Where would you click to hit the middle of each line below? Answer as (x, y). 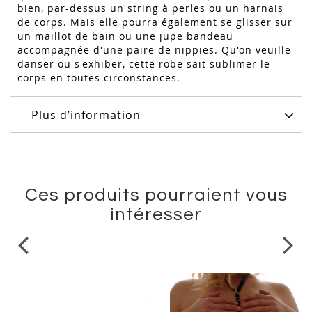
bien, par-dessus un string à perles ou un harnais (150, 8)
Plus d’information (86, 115)
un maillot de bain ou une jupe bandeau (125, 36)
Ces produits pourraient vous (156, 195)
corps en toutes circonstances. (101, 78)
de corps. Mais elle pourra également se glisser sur (155, 22)
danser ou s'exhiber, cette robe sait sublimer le (144, 64)
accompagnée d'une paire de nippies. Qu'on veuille (154, 50)
